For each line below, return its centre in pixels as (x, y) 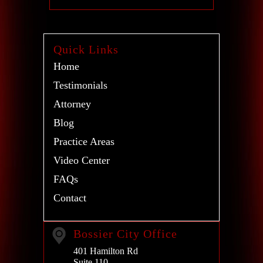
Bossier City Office (125, 233)
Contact (70, 198)
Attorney (72, 104)
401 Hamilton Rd (106, 251)
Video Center (82, 160)
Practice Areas (84, 141)
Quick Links (86, 49)
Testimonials (80, 85)
